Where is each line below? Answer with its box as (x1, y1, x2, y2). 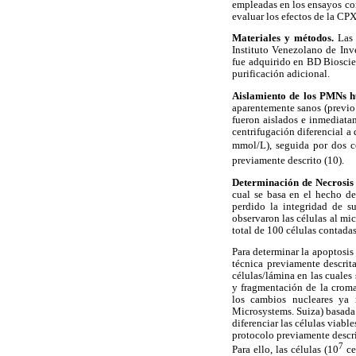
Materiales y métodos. (232, 33, 339, 44)
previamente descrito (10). (232, 155, 344, 167)
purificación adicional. (232, 68, 330, 80)
